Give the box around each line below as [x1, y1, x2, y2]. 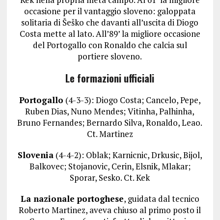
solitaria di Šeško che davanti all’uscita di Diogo [21, 17, 199, 28]
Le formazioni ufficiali [65, 71, 155, 86]
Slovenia [17, 149, 54, 161]
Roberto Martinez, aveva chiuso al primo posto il [19, 204, 201, 216]
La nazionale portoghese [20, 193, 124, 205]
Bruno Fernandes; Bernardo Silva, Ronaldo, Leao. [17, 117, 203, 129]
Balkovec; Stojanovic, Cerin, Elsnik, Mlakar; [29, 161, 191, 172]
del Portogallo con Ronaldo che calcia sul [32, 39, 187, 51]
